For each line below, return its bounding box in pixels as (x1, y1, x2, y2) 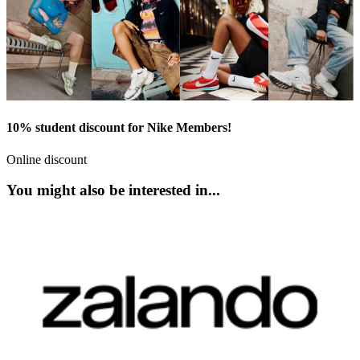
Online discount (6, 152, 87, 166)
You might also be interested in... (6, 182, 220, 199)
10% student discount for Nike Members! (6, 121, 231, 135)
